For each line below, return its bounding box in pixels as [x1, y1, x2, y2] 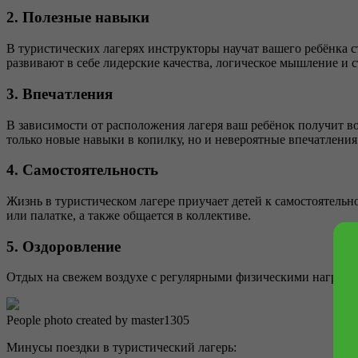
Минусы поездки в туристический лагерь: [6, 340, 237, 355]
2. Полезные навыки [6, 9, 149, 26]
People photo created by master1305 [6, 313, 189, 328]
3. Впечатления [6, 85, 113, 102]
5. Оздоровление [6, 237, 121, 255]
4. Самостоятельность [6, 161, 158, 179]
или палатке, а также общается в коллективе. [6, 208, 251, 222]
